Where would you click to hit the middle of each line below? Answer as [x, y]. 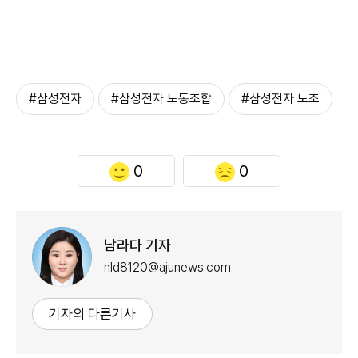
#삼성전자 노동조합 [161, 98]
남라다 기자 [137, 245]
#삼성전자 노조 [280, 98]
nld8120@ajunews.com [167, 268]
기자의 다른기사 [92, 314]
